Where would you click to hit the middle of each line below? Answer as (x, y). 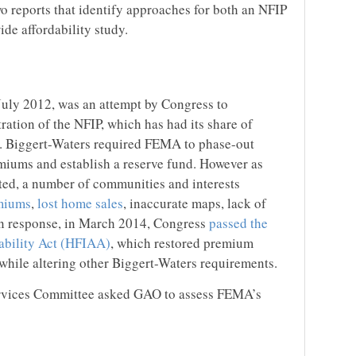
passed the (238, 223)
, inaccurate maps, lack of (195, 203)
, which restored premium (182, 243)
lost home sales (80, 203)
